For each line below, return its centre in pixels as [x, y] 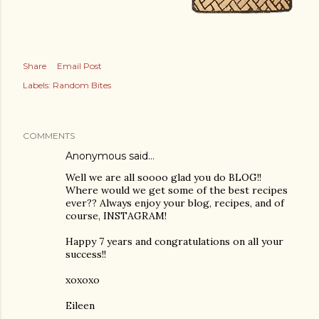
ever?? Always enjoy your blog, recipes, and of [175, 203]
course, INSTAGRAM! [116, 216]
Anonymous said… [110, 156]
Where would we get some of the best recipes [177, 190]
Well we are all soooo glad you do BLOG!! [163, 177]
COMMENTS [49, 136]
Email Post [79, 66]
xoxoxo [83, 280]
